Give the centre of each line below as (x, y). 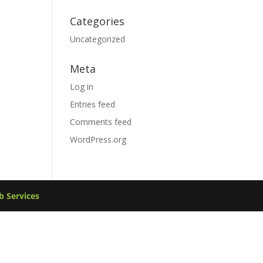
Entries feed (93, 104)
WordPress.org (98, 139)
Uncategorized (98, 39)
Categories (97, 21)
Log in (82, 87)
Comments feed (101, 122)
